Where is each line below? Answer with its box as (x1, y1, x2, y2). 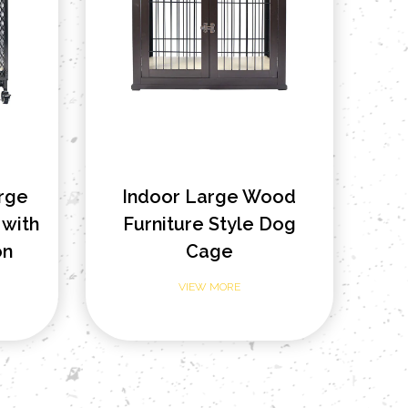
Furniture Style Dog (122, 212, 296, 235)
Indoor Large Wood (122, 185, 297, 208)
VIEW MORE (178, 280, 240, 293)
